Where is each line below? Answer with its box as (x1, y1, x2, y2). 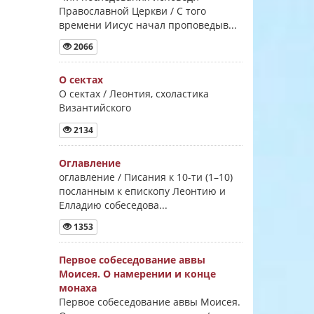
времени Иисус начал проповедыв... (58, 18, 237, 32)
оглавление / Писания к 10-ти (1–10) (58, 170, 233, 184)
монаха (58, 280, 97, 294)
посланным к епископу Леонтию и (58, 184, 226, 198)
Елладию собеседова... (58, 198, 168, 212)
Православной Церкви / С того (58, 4, 206, 18)
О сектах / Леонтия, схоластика (58, 87, 209, 101)
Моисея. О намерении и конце (58, 266, 216, 280)
